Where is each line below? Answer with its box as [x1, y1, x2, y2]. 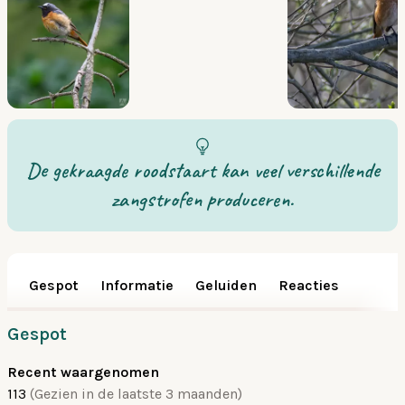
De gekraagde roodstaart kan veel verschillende [25, 156, 380, 184]
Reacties [278, 277, 339, 294]
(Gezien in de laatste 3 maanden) [30, 385, 242, 402]
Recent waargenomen [7, 363, 159, 381]
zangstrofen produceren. [111, 185, 294, 212]
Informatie [100, 277, 174, 294]
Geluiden [195, 277, 257, 294]
